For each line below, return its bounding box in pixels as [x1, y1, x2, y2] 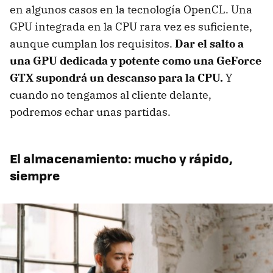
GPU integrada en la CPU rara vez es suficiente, [10, 19, 252, 34]
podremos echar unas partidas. [10, 104, 171, 119]
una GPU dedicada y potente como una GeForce [10, 53, 261, 68]
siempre [10, 165, 60, 185]
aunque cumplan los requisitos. [10, 36, 175, 51]
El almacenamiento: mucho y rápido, [10, 148, 233, 168]
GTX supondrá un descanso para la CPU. [10, 70, 223, 85]
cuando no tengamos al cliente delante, [10, 87, 211, 102]
